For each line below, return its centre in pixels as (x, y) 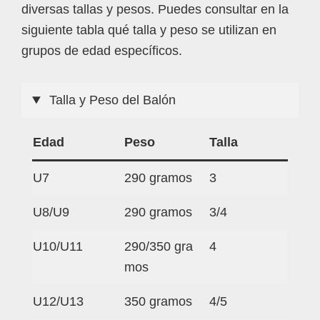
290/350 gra (159, 247)
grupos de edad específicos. (102, 51)
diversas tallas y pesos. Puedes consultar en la (155, 10)
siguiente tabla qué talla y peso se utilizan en (149, 30)
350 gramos (158, 302)
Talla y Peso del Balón (111, 100)
